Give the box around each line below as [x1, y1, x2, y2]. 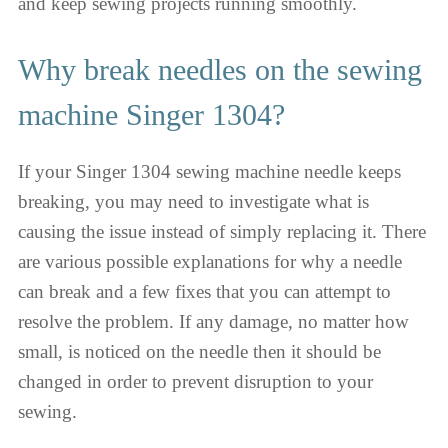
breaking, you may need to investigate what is [18, 191, 369, 212]
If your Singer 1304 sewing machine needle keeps [18, 161, 401, 182]
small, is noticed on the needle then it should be [18, 341, 381, 362]
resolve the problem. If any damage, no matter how [18, 311, 409, 332]
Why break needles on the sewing [18, 53, 422, 86]
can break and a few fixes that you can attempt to [18, 281, 391, 302]
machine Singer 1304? [18, 98, 285, 131]
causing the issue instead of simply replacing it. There [18, 221, 426, 242]
